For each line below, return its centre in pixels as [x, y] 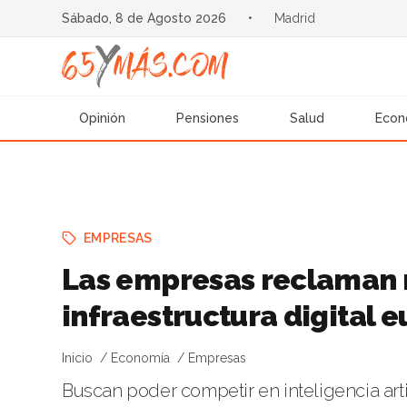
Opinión [103, 118]
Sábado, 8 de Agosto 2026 [144, 18]
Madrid [294, 18]
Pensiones [208, 118]
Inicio [77, 358]
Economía [140, 358]
